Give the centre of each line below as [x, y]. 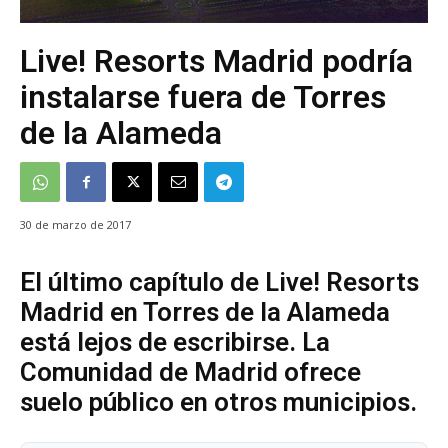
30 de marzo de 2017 [75, 225]
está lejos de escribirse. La [175, 342]
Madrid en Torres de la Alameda [205, 312]
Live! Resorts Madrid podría [216, 61]
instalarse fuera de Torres [203, 97]
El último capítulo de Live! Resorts [219, 282]
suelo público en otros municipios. [218, 402]
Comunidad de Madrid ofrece [190, 372]
